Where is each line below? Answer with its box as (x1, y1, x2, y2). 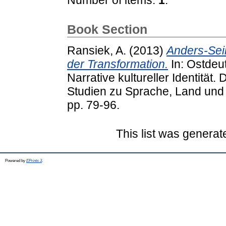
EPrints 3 (26, 158, 42, 163)
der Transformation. (67, 57, 168, 71)
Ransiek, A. (67, 43, 126, 57)
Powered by (5, 158, 26, 163)
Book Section (67, 22, 147, 36)
